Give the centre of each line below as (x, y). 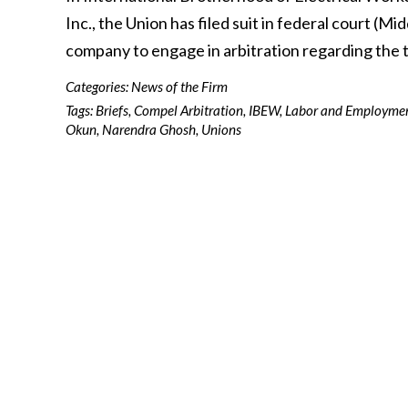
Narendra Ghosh (149, 129)
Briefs (112, 110)
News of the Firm (179, 87)
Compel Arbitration (189, 110)
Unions (221, 129)
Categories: (98, 87)
